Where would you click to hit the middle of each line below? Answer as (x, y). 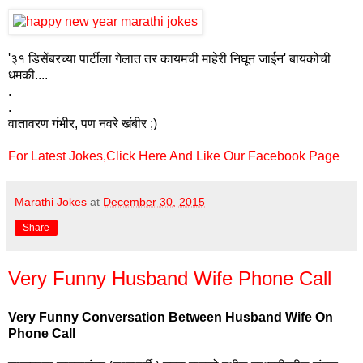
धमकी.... (28, 75)
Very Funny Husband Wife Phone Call (170, 278)
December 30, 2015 (154, 201)
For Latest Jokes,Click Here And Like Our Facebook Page (174, 156)
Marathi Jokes (51, 201)
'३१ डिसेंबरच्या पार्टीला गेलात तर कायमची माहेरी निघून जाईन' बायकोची (169, 58)
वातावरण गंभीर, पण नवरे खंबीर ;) (84, 123)
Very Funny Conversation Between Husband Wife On (171, 317)
